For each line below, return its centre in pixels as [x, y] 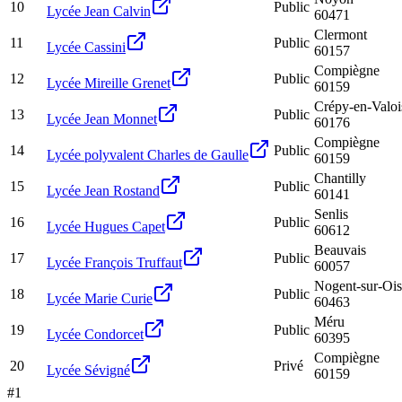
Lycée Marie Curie [100, 298]
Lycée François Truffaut [114, 262]
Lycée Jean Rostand [103, 190]
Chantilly [340, 178]
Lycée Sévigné [88, 370]
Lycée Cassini [86, 47]
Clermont [341, 34]
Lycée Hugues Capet [106, 226]
